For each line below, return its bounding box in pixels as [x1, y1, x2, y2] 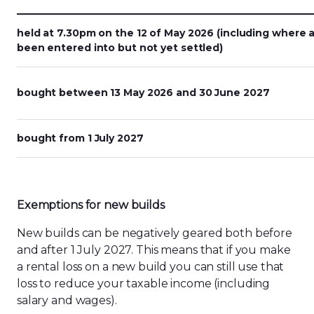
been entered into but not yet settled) [17, 41, 226, 54]
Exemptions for [17, 198, 104, 212]
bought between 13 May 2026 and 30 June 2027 [17, 86, 273, 99]
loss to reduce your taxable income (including [17, 277, 271, 290]
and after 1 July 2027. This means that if [17, 243, 235, 257]
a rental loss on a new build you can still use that [17, 260, 285, 273]
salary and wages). [17, 294, 117, 307]
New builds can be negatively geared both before [17, 226, 292, 240]
